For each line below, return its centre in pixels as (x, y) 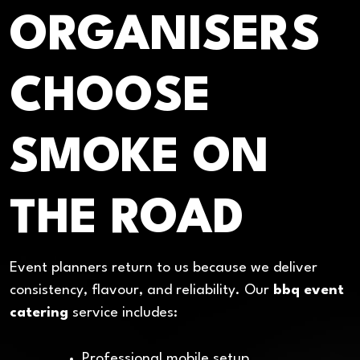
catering (39, 313)
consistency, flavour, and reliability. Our (141, 291)
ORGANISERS (165, 37)
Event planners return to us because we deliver (164, 268)
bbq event (309, 291)
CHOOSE (110, 98)
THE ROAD (127, 220)
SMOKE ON (139, 159)
